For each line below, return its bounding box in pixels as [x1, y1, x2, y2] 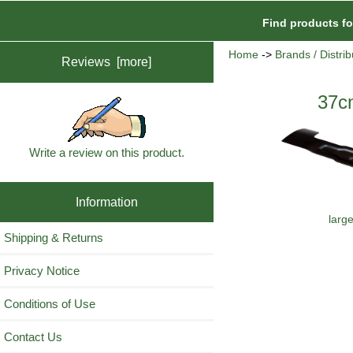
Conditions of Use [4, 297, 95, 311]
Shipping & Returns [4, 231, 103, 245]
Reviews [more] [61, 54, 152, 69]
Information [75, 194, 138, 209]
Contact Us [4, 330, 62, 344]
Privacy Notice [4, 264, 80, 278]
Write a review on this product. [28, 145, 184, 159]
